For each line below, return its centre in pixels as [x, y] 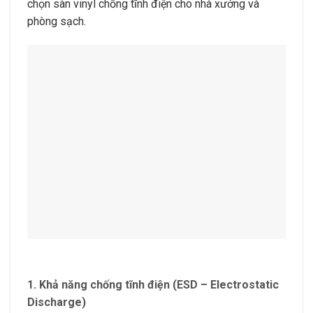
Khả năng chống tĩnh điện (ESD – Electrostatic [159, 284]
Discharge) [57, 302]
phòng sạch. [57, 22]
